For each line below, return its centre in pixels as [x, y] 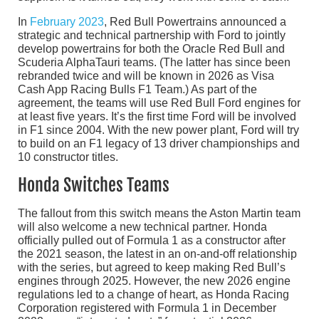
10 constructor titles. [68, 157]
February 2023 [67, 21]
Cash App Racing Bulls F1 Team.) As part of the [137, 89]
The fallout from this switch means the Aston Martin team [159, 213]
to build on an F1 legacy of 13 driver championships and [159, 143]
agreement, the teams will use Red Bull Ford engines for [159, 103]
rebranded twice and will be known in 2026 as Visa [146, 75]
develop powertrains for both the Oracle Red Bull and [151, 48]
